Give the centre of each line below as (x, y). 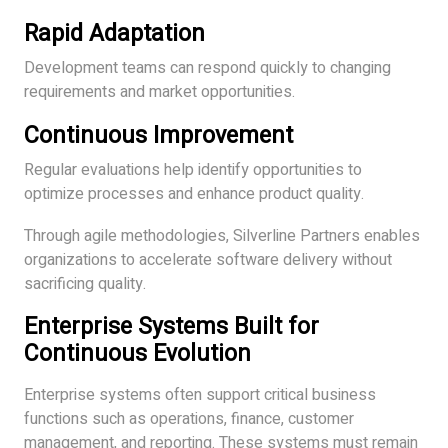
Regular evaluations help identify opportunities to (193, 169)
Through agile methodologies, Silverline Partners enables (222, 235)
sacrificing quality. (85, 283)
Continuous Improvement (158, 135)
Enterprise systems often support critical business (200, 394)
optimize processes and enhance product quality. (194, 193)
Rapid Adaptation (114, 33)
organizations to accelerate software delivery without (208, 259)
